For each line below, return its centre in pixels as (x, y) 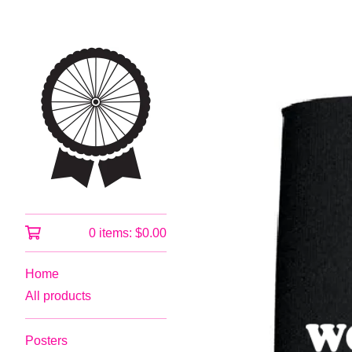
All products (58, 296)
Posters (46, 341)
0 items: (112, 233)
